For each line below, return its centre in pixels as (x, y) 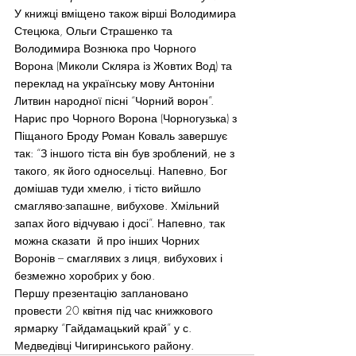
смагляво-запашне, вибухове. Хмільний (118, 205)
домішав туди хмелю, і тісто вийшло (109, 188)
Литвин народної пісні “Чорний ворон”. (114, 101)
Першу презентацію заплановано (103, 293)
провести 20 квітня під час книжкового (115, 310)
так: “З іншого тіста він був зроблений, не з (126, 153)
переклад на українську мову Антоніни (116, 83)
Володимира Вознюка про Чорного (107, 48)
